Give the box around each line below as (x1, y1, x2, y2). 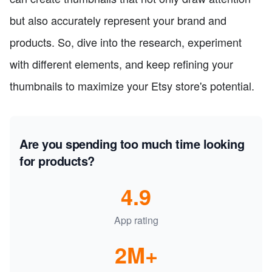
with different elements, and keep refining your (10, 56, 233, 72)
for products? (19, 152, 95, 170)
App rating (114, 213, 158, 228)
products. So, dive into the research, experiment (10, 34, 242, 50)
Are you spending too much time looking (19, 135, 244, 153)
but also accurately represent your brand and (10, 12, 226, 29)
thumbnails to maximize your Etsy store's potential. (10, 78, 254, 94)
